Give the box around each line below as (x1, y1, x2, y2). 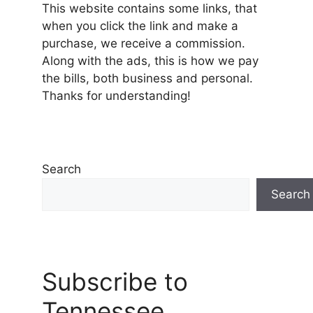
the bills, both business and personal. (42, 71, 253, 85)
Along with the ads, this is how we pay (42, 53, 259, 68)
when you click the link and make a (42, 18, 238, 33)
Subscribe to (42, 266, 188, 296)
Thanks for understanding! (42, 88, 191, 103)
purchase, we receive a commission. (42, 36, 245, 50)
